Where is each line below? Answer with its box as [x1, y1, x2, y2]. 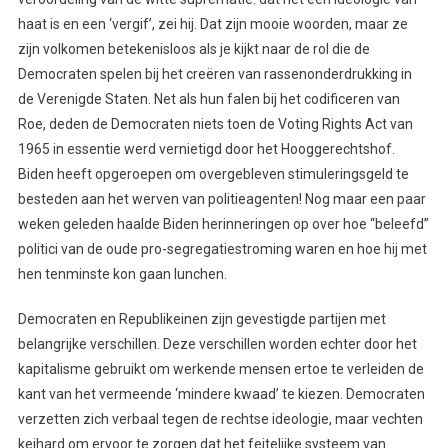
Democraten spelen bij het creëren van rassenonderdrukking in [17, 65, 412, 82]
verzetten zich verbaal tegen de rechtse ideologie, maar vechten [17, 410, 423, 427]
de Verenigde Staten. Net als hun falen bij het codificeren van [17, 90, 400, 107]
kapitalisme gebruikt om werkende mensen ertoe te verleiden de [17, 360, 424, 377]
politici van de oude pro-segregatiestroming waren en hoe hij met [17, 240, 427, 257]
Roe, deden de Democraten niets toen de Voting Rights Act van [17, 115, 413, 132]
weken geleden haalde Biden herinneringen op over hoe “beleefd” [17, 215, 429, 232]
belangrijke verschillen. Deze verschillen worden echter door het [17, 335, 417, 352]
